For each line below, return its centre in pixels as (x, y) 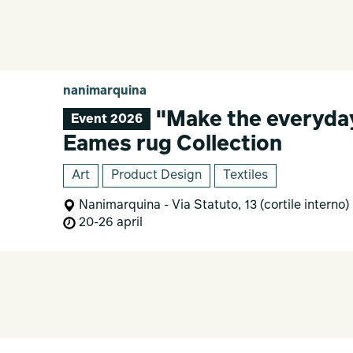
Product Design (156, 176)
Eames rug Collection (172, 145)
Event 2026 (106, 119)
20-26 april (109, 223)
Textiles (245, 176)
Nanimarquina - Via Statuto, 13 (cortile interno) (212, 206)
